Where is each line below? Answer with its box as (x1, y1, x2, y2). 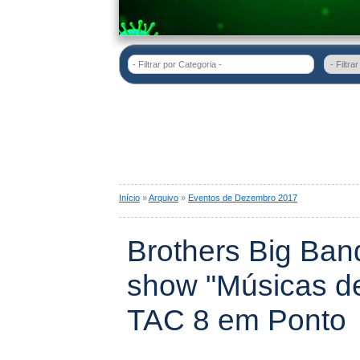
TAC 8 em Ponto (127, 303, 346, 337)
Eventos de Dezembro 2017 (188, 193, 297, 202)
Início (119, 193, 140, 202)
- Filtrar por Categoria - (133, 59, 222, 69)
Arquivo (149, 193, 178, 202)
